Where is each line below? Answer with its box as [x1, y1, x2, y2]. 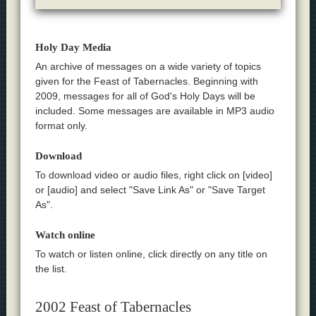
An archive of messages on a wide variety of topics [35, 60, 261, 72]
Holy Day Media [35, 41, 111, 53]
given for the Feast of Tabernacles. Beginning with [35, 75, 258, 87]
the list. [35, 263, 67, 275]
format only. [35, 119, 87, 131]
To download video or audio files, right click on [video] [35, 169, 272, 181]
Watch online [35, 229, 95, 241]
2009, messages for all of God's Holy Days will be [35, 90, 255, 102]
